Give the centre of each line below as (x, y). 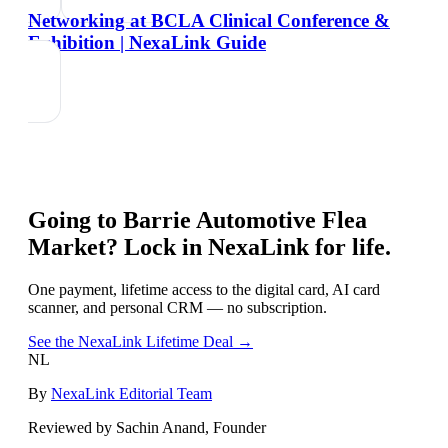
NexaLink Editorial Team (131, 393)
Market (67, 246)
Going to (75, 219)
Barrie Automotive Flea (245, 219)
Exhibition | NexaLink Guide (147, 42)
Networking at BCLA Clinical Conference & (209, 20)
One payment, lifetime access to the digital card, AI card (204, 289)
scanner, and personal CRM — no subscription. (177, 307)
